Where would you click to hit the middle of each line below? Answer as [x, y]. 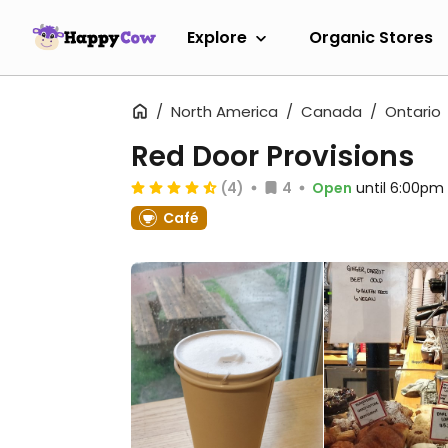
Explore [217, 37]
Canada [331, 111]
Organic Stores [371, 37]
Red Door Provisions [272, 156]
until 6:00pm [400, 188]
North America [224, 111]
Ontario [413, 111]
